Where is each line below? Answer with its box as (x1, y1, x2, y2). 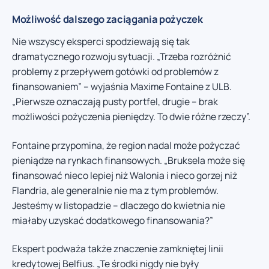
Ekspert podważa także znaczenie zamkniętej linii (12, 242, 223, 256)
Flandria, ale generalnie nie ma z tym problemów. (12, 183, 219, 197)
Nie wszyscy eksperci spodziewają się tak (12, 35, 190, 49)
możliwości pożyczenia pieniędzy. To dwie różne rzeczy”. (12, 110, 250, 124)
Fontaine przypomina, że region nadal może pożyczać (12, 138, 240, 152)
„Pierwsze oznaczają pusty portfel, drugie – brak (12, 95, 218, 109)
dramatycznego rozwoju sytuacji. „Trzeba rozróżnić (12, 50, 231, 64)
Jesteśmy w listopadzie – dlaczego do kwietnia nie (12, 198, 225, 212)
